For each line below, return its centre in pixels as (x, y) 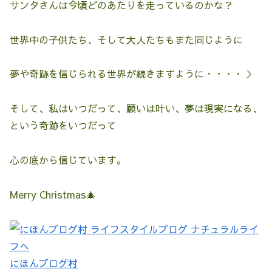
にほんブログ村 (44, 263)
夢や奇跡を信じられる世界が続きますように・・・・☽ (131, 74)
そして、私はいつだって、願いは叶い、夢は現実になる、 (136, 108)
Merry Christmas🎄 (53, 194)
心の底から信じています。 (68, 159)
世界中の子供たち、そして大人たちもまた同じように (126, 39)
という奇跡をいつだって (63, 125)
